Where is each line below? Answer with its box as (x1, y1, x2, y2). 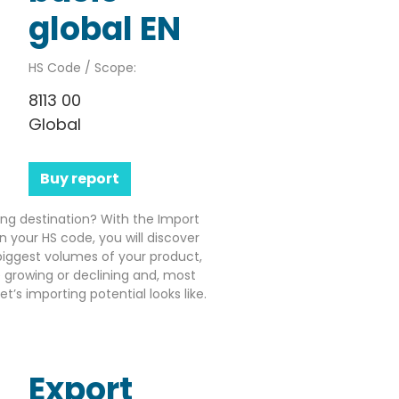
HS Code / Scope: (28, 58, 136, 77)
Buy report (39, 167, 119, 189)
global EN (28, 5, 181, 52)
